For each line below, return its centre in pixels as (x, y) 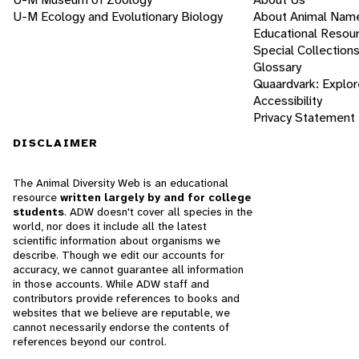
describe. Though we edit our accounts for (119, 255)
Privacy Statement (304, 118)
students (38, 212)
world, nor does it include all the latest (110, 226)
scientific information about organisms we (117, 240)
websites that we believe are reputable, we (121, 313)
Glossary (277, 67)
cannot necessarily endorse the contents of (121, 327)
